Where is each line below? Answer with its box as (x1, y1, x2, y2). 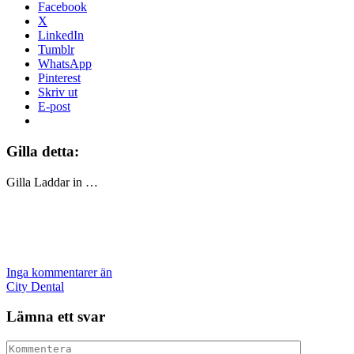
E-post (38, 100, 70, 114)
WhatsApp (38, 57, 92, 71)
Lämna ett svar (6, 308, 105, 326)
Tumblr (38, 43, 74, 57)
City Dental (6, 279, 64, 293)
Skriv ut (38, 85, 77, 100)
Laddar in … (34, 175, 98, 189)
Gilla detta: (6, 142, 79, 160)
